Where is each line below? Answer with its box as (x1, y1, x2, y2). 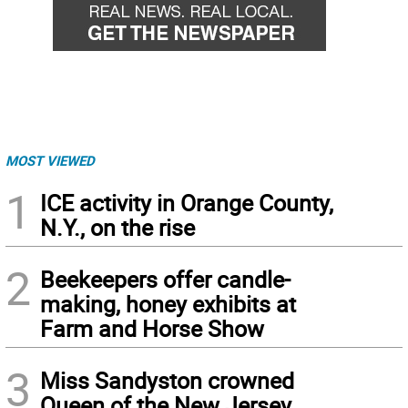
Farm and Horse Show (40, 313, 264, 343)
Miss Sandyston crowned (40, 365, 294, 395)
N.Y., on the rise (40, 212, 195, 242)
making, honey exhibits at (40, 289, 296, 319)
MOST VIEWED (5, 151, 95, 169)
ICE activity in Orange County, (40, 188, 333, 218)
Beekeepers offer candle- (40, 264, 291, 294)
